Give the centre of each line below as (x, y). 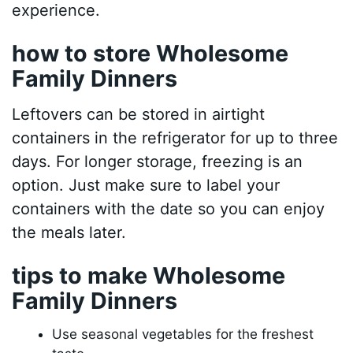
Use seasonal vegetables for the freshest (183, 334)
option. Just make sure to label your (146, 185)
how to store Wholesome (150, 53)
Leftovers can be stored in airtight (139, 114)
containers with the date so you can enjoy (169, 208)
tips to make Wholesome (149, 275)
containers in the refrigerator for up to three (175, 137)
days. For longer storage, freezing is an (158, 161)
